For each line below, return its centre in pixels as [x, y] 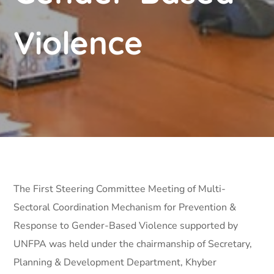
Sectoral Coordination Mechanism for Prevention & [125, 207]
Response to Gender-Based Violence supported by [126, 226]
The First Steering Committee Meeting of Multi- [120, 189]
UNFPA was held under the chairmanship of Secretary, [133, 244]
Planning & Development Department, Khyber [115, 262]
